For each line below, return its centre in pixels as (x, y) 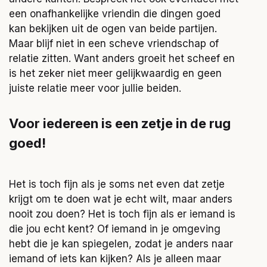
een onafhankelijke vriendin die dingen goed (115, 14)
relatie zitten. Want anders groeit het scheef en (122, 58)
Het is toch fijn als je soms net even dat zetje (117, 184)
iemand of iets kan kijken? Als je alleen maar (115, 259)
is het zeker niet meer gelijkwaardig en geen (115, 73)
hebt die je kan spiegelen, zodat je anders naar (121, 244)
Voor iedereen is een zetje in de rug (120, 123)
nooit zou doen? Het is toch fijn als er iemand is (122, 214)
